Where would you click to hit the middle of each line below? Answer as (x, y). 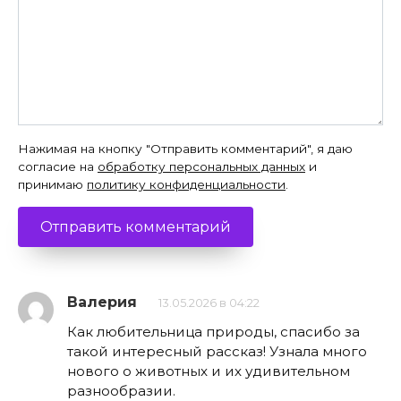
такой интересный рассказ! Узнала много (217, 352)
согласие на (58, 166)
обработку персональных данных (201, 166)
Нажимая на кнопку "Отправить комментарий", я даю (185, 148)
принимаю (52, 184)
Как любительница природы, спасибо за (213, 332)
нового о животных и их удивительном (209, 371)
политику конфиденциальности (186, 184)
